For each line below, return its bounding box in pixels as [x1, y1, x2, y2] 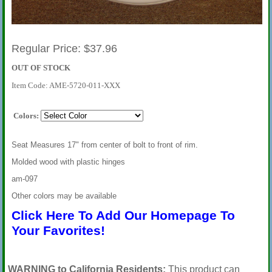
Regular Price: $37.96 [11, 42, 117, 55]
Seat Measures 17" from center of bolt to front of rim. [11, 140, 198, 149]
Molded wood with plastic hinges [11, 157, 125, 166]
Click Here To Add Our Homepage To [11, 208, 235, 223]
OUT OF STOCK [11, 63, 70, 72]
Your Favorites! [11, 223, 105, 238]
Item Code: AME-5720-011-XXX [11, 81, 120, 90]
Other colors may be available [11, 191, 117, 200]
